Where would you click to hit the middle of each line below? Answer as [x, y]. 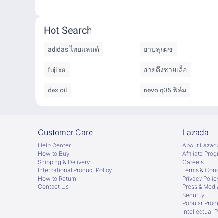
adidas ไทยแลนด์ [73, 49]
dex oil [57, 90]
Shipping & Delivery [64, 162]
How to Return [57, 179]
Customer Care [65, 133]
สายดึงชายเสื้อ [165, 70]
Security [193, 195]
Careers [193, 162]
